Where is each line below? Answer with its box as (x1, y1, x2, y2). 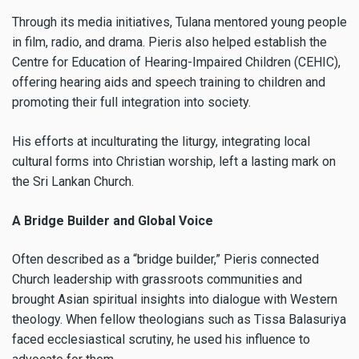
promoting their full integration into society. (12, 94, 251, 110)
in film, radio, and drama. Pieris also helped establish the (12, 34, 327, 50)
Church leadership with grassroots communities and (12, 272, 302, 288)
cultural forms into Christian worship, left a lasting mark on (12, 153, 336, 169)
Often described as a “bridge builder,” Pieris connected (12, 252, 319, 268)
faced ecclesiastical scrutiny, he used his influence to (12, 332, 310, 348)
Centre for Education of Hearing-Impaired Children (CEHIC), (12, 54, 341, 70)
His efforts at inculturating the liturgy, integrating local (12, 133, 310, 149)
